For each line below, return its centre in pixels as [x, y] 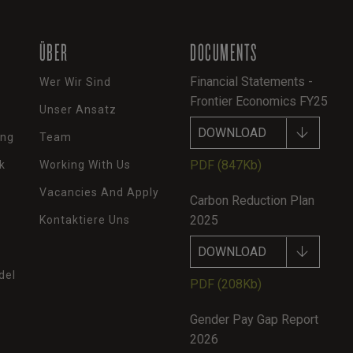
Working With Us [85, 164]
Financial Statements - [252, 81]
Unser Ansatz [78, 109]
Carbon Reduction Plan [253, 200]
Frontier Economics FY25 [259, 101]
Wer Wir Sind [75, 82]
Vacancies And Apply [99, 192]
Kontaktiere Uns [84, 219]
